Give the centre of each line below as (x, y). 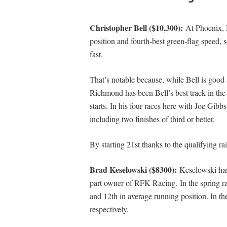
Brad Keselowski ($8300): (134, 170)
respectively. (109, 209)
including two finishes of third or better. (152, 119)
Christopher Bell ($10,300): (137, 28)
